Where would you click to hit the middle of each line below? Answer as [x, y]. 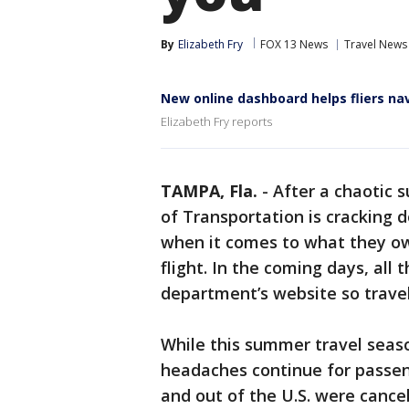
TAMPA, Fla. [209, 191]
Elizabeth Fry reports [216, 121]
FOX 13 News [294, 44]
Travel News [376, 44]
